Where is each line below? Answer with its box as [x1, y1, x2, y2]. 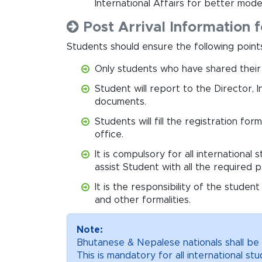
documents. [95, 96, 146, 106]
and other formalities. [95, 195, 191, 205]
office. [95, 129, 123, 139]
